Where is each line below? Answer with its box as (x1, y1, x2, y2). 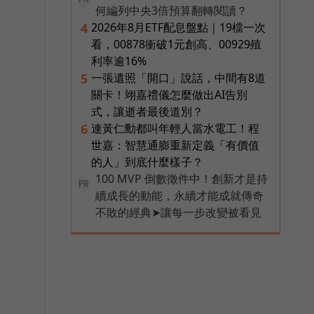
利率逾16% (91, 53, 146, 69)
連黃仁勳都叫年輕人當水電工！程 (91, 120, 259, 136)
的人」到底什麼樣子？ (91, 153, 203, 170)
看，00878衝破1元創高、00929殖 (91, 36, 261, 52)
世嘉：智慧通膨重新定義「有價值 (91, 137, 259, 153)
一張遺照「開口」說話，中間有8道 (91, 69, 266, 86)
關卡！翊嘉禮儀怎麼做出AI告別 (91, 86, 247, 102)
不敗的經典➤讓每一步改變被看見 (95, 204, 261, 220)
